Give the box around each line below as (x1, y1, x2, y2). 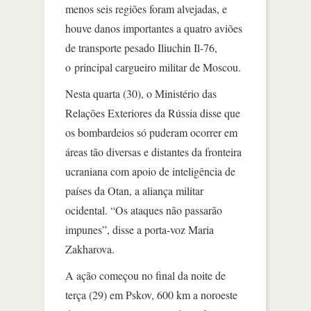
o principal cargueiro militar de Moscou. (65, 60, 241, 74)
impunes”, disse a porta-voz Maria (65, 222, 214, 237)
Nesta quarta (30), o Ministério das (65, 86, 217, 101)
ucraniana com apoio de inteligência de (65, 164, 235, 178)
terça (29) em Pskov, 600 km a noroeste (65, 287, 237, 302)
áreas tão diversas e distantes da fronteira (65, 144, 242, 159)
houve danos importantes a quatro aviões (65, 21, 242, 35)
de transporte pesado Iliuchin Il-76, (65, 40, 217, 55)
